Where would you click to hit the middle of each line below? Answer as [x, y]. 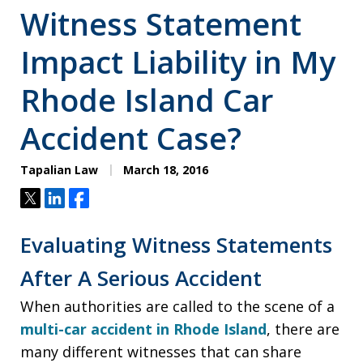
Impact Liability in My [178, 61]
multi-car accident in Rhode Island [143, 329]
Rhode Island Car [147, 99]
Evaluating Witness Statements [176, 244]
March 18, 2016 [164, 169]
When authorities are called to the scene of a [177, 306]
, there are [303, 329]
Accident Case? [131, 137]
